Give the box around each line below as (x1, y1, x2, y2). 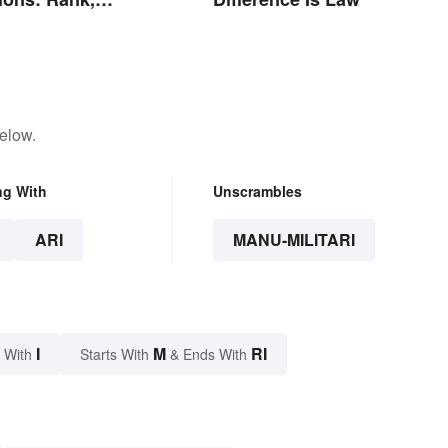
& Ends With (166, 344, 251, 365)
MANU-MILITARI (232, 228, 355, 252)
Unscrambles (212, 181, 302, 202)
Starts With (80, 344, 153, 365)
